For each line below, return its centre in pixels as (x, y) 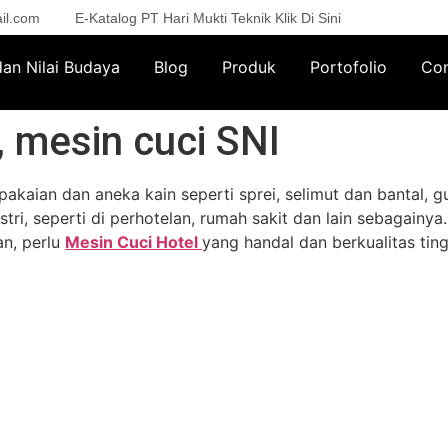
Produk (248, 67)
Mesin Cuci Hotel (133, 242)
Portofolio (348, 67)
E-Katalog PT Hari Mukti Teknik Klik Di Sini (208, 17)
